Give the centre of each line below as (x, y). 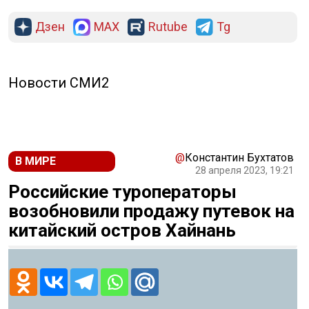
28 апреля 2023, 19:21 (245, 170)
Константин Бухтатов (239, 157)
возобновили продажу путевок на (151, 211)
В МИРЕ (36, 161)
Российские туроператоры (122, 191)
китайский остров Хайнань (122, 230)
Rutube (168, 26)
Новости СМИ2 (59, 82)
